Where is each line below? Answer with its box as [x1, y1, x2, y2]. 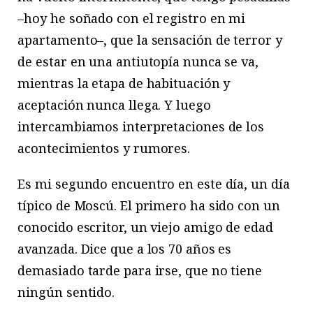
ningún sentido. [17, 283, 115, 300]
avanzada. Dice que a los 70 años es [17, 240, 232, 257]
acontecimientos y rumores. [17, 139, 191, 156]
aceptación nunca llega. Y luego [17, 96, 211, 113]
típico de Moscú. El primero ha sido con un [17, 196, 280, 214]
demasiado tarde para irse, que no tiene [17, 261, 262, 279]
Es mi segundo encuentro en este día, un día [17, 175, 290, 192]
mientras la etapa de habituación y [17, 74, 231, 92]
